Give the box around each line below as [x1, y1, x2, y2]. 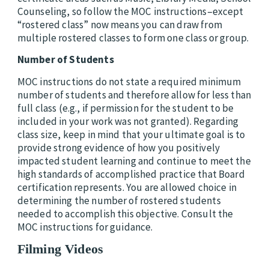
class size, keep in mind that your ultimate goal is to [17, 127, 246, 141]
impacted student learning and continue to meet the [17, 154, 251, 168]
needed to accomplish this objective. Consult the [17, 207, 234, 220]
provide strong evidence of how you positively [17, 141, 220, 154]
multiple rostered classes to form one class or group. [17, 31, 249, 45]
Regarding [193, 114, 239, 128]
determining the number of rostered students [17, 193, 221, 207]
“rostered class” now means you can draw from [17, 18, 222, 32]
